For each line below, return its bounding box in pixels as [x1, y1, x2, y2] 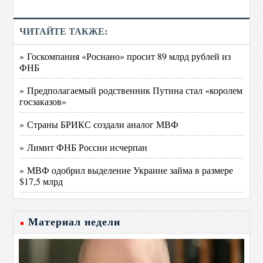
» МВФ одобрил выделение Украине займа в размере [19, 164, 234, 176]
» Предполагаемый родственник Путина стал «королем [19, 84, 243, 96]
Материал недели [28, 216, 121, 228]
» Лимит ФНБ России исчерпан [19, 141, 148, 153]
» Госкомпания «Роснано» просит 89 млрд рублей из [19, 50, 231, 62]
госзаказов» [19, 95, 67, 107]
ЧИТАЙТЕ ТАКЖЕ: [19, 26, 108, 36]
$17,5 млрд [19, 175, 63, 187]
